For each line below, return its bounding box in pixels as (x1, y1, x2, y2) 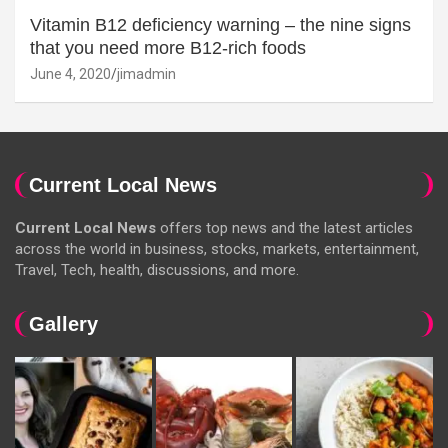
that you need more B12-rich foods (30, 38, 306, 59)
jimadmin (117, 66, 176, 83)
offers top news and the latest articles (156, 219, 413, 238)
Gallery (29, 313, 98, 336)
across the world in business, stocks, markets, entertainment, (15, 240, 419, 259)
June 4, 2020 (30, 66, 111, 83)
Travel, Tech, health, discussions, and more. (15, 261, 299, 280)
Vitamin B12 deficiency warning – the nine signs (30, 15, 411, 36)
